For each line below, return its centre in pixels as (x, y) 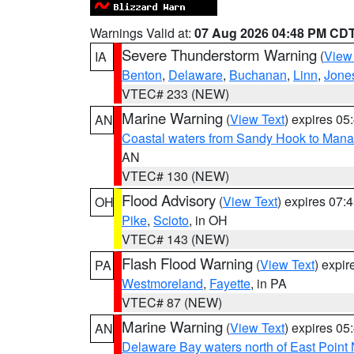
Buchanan (258, 75)
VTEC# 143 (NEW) (175, 239)
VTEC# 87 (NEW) (172, 302)
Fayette (230, 283)
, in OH (208, 220)
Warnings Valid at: (142, 33)
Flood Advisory (169, 200)
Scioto (171, 220)
